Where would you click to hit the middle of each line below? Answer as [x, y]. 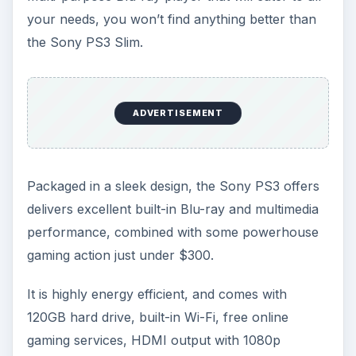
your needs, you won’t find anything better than [171, 19]
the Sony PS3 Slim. [85, 42]
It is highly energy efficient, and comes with [157, 294]
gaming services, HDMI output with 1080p [153, 340]
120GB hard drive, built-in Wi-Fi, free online [157, 317]
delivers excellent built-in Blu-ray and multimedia [172, 209]
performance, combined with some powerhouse [172, 232]
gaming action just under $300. [120, 255]
